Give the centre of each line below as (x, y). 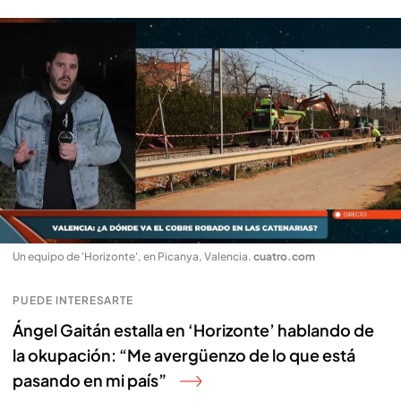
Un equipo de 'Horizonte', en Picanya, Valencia (130, 256)
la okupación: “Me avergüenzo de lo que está (184, 354)
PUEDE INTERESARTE (73, 300)
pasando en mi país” (90, 380)
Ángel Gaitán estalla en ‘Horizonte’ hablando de (193, 329)
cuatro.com (284, 256)
